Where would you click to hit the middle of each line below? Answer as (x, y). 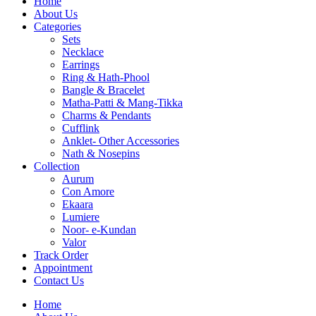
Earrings (81, 65)
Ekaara (78, 204)
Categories (57, 26)
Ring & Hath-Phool (106, 77)
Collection (57, 166)
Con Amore (88, 192)
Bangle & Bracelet (103, 90)
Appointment (63, 268)
